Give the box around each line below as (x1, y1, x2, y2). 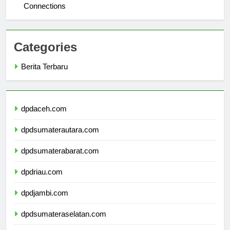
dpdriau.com (21, 176, 63, 185)
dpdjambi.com (21, 197, 68, 206)
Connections (24, 10, 66, 20)
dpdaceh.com (21, 113, 67, 122)
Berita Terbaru (21, 71, 68, 80)
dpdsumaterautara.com (21, 134, 99, 143)
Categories (14, 49, 77, 63)
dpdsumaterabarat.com (21, 155, 99, 164)
